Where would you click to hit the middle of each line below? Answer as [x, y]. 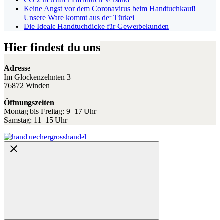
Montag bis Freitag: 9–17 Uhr [50, 111]
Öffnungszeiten [29, 102]
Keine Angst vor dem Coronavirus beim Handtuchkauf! [110, 8]
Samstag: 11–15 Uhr [36, 120]
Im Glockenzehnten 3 [37, 77]
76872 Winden [27, 85]
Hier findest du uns [52, 47]
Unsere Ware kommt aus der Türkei [79, 17]
